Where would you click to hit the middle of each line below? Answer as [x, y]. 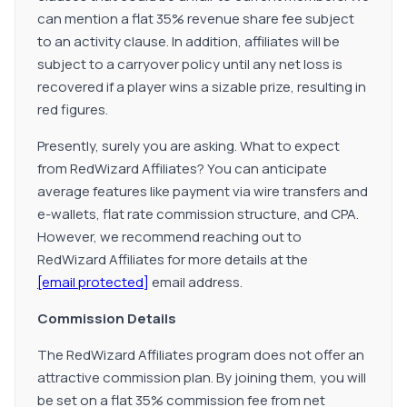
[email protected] [93, 282]
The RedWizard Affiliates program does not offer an [201, 355]
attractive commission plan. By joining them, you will [202, 377]
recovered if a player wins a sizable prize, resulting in [202, 87]
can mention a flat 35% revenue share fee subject [196, 19]
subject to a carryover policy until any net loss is [190, 64]
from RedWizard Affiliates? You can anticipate [182, 169]
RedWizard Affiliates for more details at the [173, 259]
